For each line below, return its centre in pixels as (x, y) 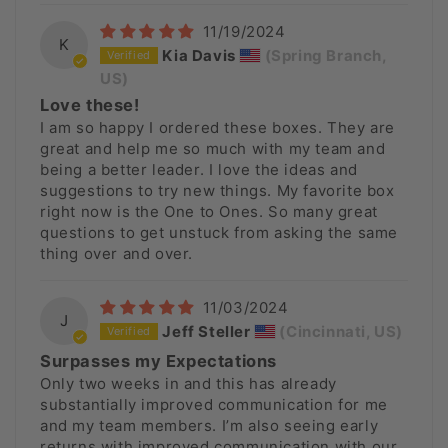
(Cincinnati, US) (339, 332)
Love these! (90, 105)
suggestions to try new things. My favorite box (217, 191)
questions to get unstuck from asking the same (219, 233)
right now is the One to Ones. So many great (209, 212)
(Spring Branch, (323, 56)
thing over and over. (116, 254)
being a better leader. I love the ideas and (199, 170)
